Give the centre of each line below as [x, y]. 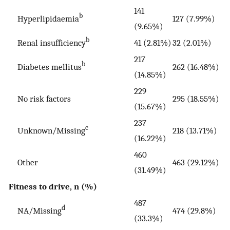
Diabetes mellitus [45, 67]
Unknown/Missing [47, 131]
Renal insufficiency [47, 43]
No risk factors [40, 99]
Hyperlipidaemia [44, 19]
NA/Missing [35, 211]
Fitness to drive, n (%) [53, 187]
